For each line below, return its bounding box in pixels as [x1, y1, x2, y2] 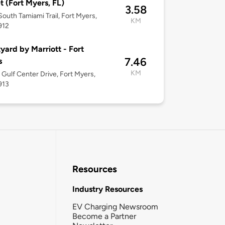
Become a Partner [72, 211, 136, 221]
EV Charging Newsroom [72, 201, 158, 211]
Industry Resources [72, 184, 143, 194]
